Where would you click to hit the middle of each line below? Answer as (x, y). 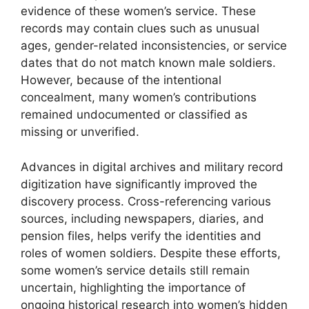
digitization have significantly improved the (139, 184)
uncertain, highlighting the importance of (133, 287)
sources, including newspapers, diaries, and (142, 218)
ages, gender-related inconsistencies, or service (154, 46)
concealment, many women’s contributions (139, 97)
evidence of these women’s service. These (138, 11)
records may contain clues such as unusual (140, 28)
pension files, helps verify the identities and (141, 236)
